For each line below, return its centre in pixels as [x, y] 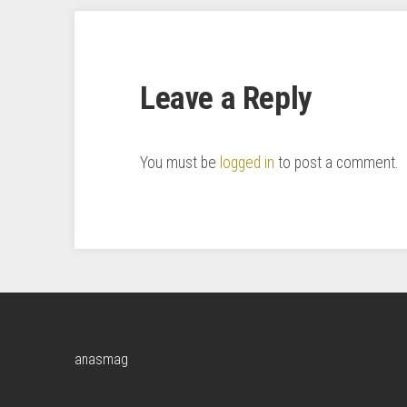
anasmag [101, 359]
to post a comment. [336, 162]
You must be [180, 162]
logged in [247, 162]
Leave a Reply [226, 98]
